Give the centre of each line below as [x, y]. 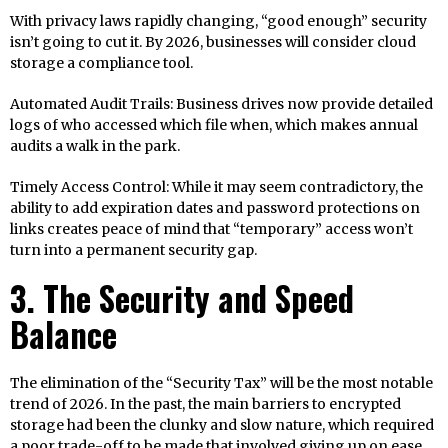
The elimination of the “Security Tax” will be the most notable [221, 383]
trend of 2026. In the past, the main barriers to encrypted [205, 404]
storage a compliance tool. [101, 63]
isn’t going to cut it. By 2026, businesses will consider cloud [213, 42]
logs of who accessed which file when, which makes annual [214, 125]
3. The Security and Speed [182, 299]
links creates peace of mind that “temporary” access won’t [211, 229]
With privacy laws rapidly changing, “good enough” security [218, 21]
